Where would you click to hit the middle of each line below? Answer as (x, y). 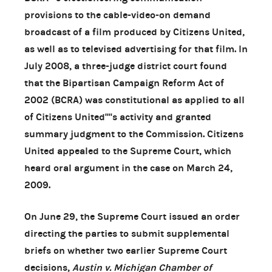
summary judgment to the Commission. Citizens (134, 134)
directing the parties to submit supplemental (127, 233)
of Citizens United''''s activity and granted (118, 117)
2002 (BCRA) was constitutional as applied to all (134, 100)
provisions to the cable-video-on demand (117, 15)
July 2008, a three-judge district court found (126, 66)
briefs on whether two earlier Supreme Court (126, 250)
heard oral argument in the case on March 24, (128, 168)
